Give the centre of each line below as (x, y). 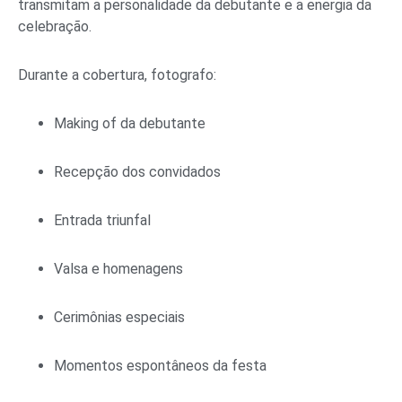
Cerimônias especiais (119, 317)
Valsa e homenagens (118, 268)
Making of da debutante (130, 123)
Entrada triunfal (102, 220)
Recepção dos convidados (137, 171)
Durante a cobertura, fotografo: (117, 74)
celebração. (55, 26)
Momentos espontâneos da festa (160, 365)
